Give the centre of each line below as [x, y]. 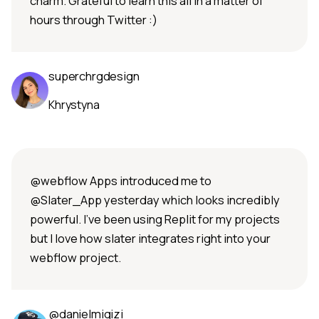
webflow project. [75, 258]
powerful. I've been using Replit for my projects [155, 219]
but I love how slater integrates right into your [150, 239]
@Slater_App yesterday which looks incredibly [155, 200]
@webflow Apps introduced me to [121, 181]
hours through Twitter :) [94, 20]
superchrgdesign [94, 76]
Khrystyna [74, 105]
